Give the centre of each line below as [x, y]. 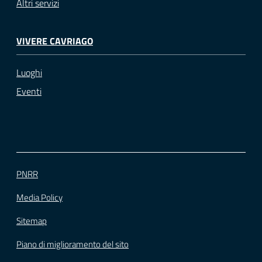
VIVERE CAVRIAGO [55, 41]
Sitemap [32, 220]
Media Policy [39, 197]
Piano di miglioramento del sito [73, 244]
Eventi [29, 91]
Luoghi [29, 72]
